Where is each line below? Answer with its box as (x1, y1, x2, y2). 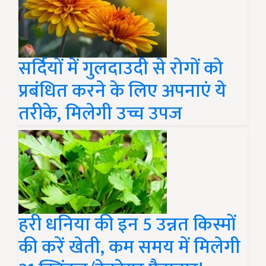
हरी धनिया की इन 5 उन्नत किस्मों (18, 209, 236, 241)
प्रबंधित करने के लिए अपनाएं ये (18, 75, 226, 107)
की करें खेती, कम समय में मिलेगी (18, 232, 240, 264)
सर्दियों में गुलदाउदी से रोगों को (18, 53, 223, 85)
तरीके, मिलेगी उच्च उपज (18, 98, 182, 130)
